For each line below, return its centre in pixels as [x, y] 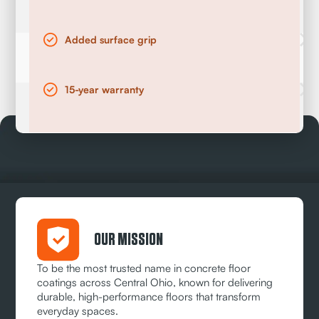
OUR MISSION [129, 240]
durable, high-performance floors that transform [149, 297]
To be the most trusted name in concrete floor [144, 268]
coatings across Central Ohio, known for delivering [155, 283]
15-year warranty [104, 90]
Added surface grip [110, 40]
